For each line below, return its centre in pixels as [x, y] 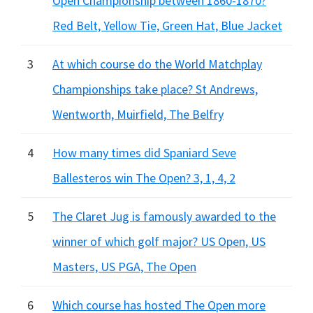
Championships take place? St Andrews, [155, 89]
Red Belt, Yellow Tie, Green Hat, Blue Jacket [167, 26]
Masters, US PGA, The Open [124, 267]
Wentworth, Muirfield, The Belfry [138, 114]
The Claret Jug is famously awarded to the [164, 216]
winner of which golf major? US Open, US [159, 241]
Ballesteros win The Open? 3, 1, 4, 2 [144, 178]
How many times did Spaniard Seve [144, 153]
